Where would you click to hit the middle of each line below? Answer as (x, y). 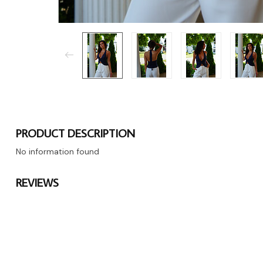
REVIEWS (37, 182)
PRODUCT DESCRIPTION (75, 133)
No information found (58, 151)
